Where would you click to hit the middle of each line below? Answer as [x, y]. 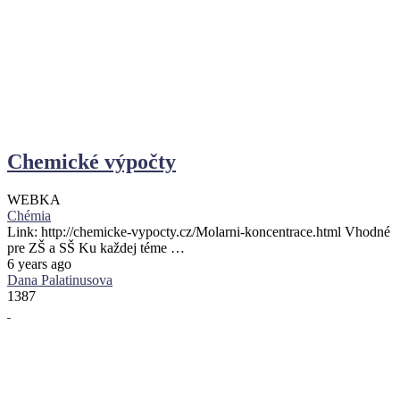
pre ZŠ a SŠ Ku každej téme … [96, 247]
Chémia [29, 215]
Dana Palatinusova [60, 279]
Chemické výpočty [92, 161]
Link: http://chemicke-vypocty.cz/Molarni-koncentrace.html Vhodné [199, 231]
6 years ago [39, 263]
